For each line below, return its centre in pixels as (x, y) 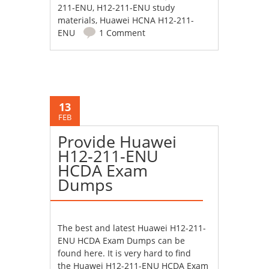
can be (171, 241)
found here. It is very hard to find (125, 253)
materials (77, 20)
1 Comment (122, 33)
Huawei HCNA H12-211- (147, 20)
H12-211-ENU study (136, 8)
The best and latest (98, 228)
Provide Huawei (117, 142)
